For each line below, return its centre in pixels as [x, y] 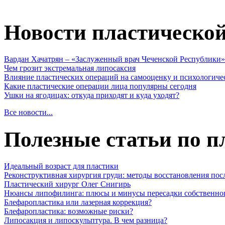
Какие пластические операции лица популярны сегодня [100, 86]
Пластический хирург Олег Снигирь [67, 184]
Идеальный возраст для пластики [61, 166]
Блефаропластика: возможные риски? [69, 211]
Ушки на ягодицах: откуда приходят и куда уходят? [92, 95]
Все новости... [28, 112]
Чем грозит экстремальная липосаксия [70, 68]
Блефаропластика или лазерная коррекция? [78, 202]
